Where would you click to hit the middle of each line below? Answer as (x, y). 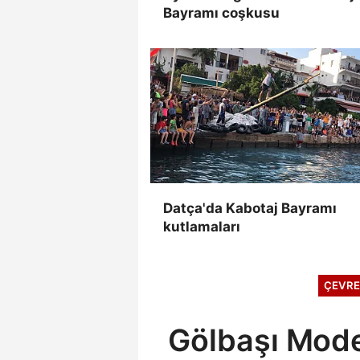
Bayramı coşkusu (221, 12)
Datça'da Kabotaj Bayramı (250, 208)
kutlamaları (202, 226)
